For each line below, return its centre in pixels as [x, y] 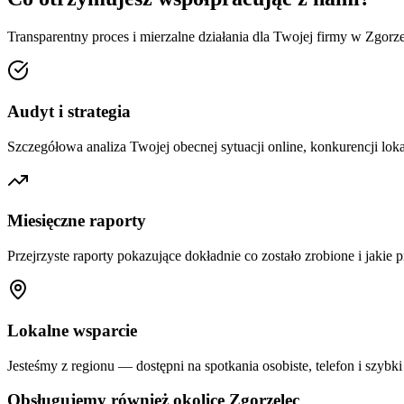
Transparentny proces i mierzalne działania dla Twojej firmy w [186, 37]
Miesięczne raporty [77, 221]
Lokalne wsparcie [72, 330]
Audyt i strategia [69, 112]
